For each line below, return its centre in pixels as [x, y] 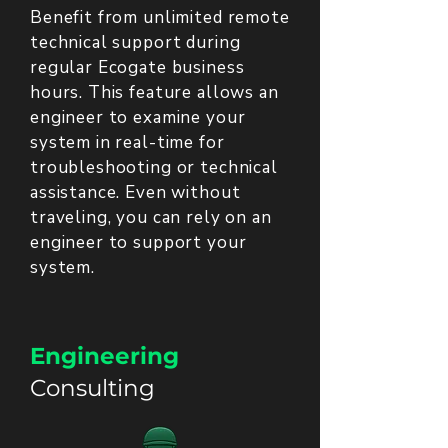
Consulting [92, 388]
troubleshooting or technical [154, 167]
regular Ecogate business [137, 67]
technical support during [135, 42]
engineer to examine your [138, 117]
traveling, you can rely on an [151, 217]
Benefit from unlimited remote [160, 17]
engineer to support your [138, 242]
